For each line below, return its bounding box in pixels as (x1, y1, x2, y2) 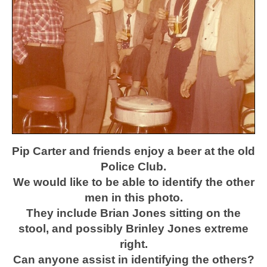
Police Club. (101, 160, 166, 173)
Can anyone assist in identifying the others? (13, 253, 254, 266)
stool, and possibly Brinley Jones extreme (18, 222, 249, 235)
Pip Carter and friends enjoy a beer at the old (12, 144, 255, 157)
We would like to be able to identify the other (13, 175, 254, 188)
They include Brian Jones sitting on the (26, 206, 241, 219)
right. (119, 237, 148, 250)
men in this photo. (84, 191, 183, 204)
